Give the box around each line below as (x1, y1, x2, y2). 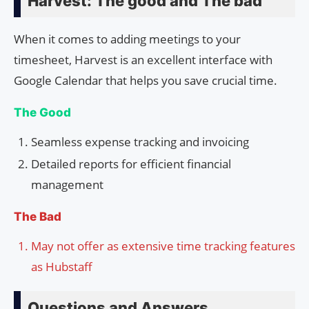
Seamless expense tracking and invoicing (31, 133, 249, 150)
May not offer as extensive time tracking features (31, 237, 295, 254)
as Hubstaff (31, 258, 92, 275)
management (31, 176, 103, 192)
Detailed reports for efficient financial (31, 155, 231, 172)
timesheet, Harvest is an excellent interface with (14, 51, 272, 68)
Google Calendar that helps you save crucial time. (14, 72, 277, 88)
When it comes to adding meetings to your (14, 30, 241, 47)
